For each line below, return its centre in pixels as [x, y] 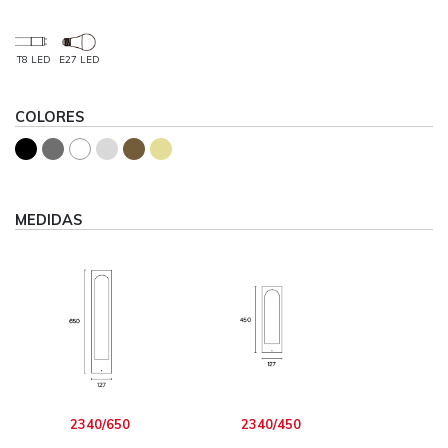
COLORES [49, 116]
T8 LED [33, 58]
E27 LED [79, 58]
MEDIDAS [48, 219]
